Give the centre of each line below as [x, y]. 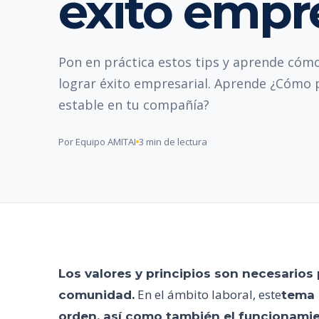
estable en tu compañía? [134, 105]
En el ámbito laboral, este [208, 294]
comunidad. [96, 295]
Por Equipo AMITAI [97, 142]
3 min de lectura [173, 142]
